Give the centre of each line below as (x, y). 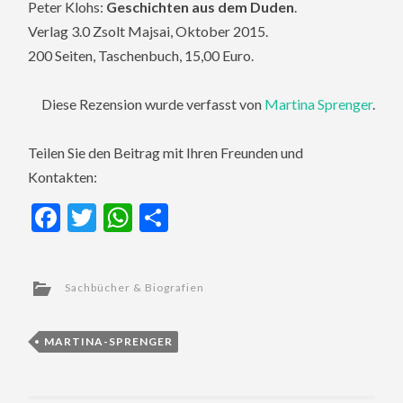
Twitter (143, 218)
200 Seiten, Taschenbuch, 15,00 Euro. (141, 55)
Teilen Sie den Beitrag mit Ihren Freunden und (166, 153)
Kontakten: (63, 177)
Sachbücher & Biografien (135, 288)
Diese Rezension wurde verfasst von (152, 104)
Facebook (120, 218)
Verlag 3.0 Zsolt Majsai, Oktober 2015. (148, 31)
